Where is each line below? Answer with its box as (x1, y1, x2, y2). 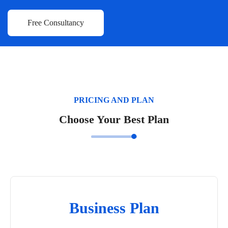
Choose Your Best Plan (59, 112, 169, 126)
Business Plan (69, 199, 159, 216)
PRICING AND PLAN (74, 95, 154, 104)
